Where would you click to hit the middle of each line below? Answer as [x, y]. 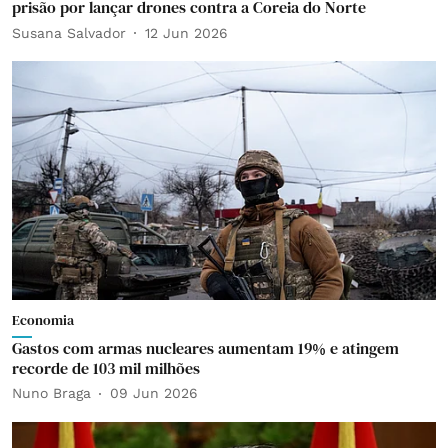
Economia [43, 319]
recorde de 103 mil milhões [106, 367]
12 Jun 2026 [186, 32]
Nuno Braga [51, 393]
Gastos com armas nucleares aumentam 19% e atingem [205, 347]
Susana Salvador [69, 32]
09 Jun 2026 [154, 393]
